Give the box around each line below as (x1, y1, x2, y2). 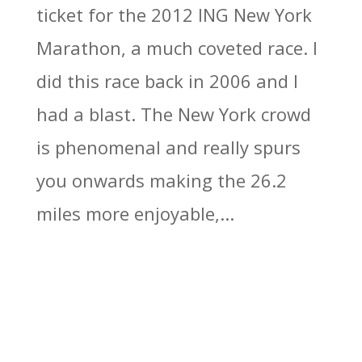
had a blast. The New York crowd (36, 102, 311, 126)
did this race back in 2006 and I (36, 69, 298, 93)
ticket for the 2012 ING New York (36, 2, 312, 27)
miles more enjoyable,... (36, 201, 234, 225)
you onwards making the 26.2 (36, 168, 287, 192)
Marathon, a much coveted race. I (36, 36, 318, 60)
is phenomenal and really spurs (36, 135, 301, 159)
